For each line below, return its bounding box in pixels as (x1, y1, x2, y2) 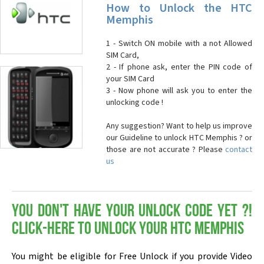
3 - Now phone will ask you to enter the (106, 85, 252, 97)
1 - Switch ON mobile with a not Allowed (106, 38, 252, 49)
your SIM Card (106, 73, 154, 85)
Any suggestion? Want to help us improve (106, 120, 252, 132)
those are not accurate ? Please (106, 144, 225, 156)
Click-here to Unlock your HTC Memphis (12, 220, 244, 239)
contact (225, 144, 252, 156)
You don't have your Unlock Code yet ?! (12, 203, 252, 221)
